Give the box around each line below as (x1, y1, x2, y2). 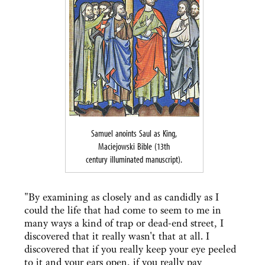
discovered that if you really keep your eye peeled (24, 243, 236, 256)
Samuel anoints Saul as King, (91, 127, 177, 140)
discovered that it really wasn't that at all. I (24, 230, 209, 243)
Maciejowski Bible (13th (98, 140, 170, 153)
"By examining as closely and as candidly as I (24, 190, 219, 204)
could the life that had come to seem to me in (24, 203, 221, 217)
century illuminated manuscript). (86, 153, 182, 166)
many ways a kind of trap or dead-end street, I (24, 216, 224, 230)
